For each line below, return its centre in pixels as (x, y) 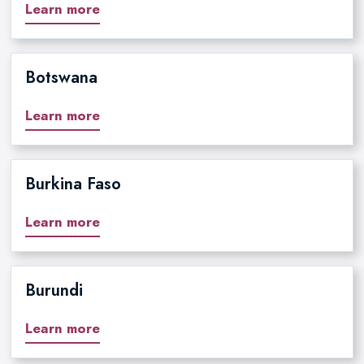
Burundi (54, 291)
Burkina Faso (73, 184)
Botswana (61, 78)
